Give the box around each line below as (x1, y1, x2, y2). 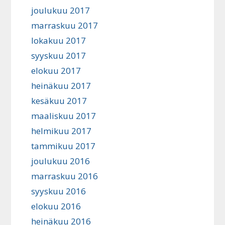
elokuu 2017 (31, 65, 81, 76)
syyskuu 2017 (31, 50, 86, 61)
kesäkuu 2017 (31, 95, 87, 106)
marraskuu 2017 (31, 20, 98, 31)
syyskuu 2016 (31, 185, 86, 197)
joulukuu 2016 (31, 155, 90, 167)
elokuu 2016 (31, 200, 81, 212)
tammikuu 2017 (31, 140, 96, 152)
